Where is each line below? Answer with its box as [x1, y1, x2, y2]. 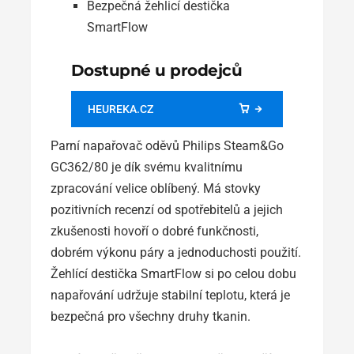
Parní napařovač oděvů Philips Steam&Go [51, 137, 284, 153]
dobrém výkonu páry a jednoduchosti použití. [51, 244, 301, 260]
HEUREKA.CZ [87, 102, 153, 115]
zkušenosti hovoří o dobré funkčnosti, [51, 223, 258, 239]
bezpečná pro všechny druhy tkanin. [51, 308, 250, 324]
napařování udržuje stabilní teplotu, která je [51, 287, 290, 303]
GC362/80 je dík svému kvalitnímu [51, 159, 243, 175]
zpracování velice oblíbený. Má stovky [51, 180, 261, 196]
